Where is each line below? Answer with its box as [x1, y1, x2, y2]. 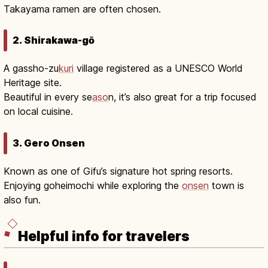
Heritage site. [4, 77, 62, 89]
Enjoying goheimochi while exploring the [4, 179, 182, 191]
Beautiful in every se [4, 91, 92, 103]
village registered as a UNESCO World [74, 62, 243, 75]
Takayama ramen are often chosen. [4, 2, 161, 15]
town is [209, 179, 244, 191]
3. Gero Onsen [13, 136, 85, 149]
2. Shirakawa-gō [13, 34, 95, 47]
